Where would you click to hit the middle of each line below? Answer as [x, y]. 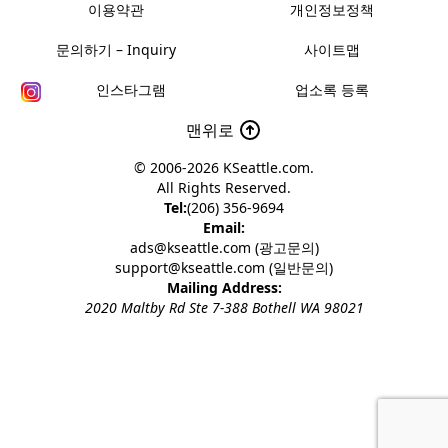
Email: [224, 228]
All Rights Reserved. [224, 188]
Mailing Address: [224, 288]
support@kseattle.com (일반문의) [224, 268]
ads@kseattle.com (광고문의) [224, 248]
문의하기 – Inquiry [116, 50]
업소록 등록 [332, 90]
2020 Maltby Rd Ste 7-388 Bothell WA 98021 [224, 308]
